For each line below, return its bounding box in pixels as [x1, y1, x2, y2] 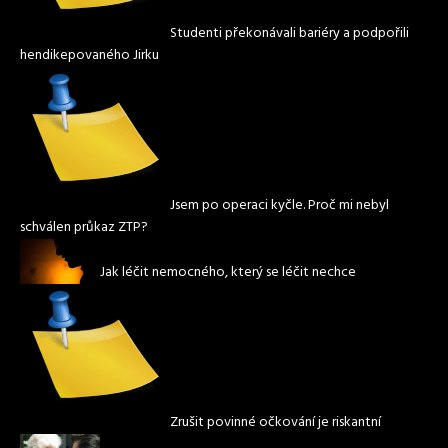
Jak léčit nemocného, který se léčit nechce [100, 261, 356, 285]
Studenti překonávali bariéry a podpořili [170, 22, 409, 46]
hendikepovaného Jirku [20, 44, 159, 68]
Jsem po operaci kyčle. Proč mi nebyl [170, 194, 389, 218]
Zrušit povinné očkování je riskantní [170, 411, 381, 435]
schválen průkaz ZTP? [20, 216, 148, 240]
